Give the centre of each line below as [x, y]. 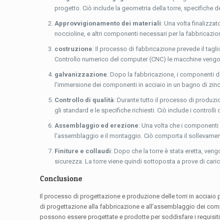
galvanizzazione [81, 75]
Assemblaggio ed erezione [97, 126]
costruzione [74, 49]
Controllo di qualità [84, 100]
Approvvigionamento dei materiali [108, 24]
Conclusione [61, 179]
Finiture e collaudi [83, 151]
